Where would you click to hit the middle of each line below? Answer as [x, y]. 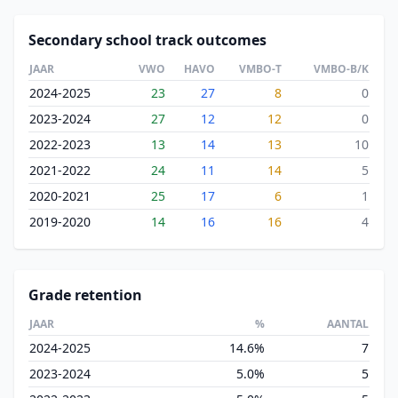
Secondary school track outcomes [147, 40]
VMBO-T [260, 69]
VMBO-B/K [341, 69]
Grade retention [85, 295]
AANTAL [348, 324]
